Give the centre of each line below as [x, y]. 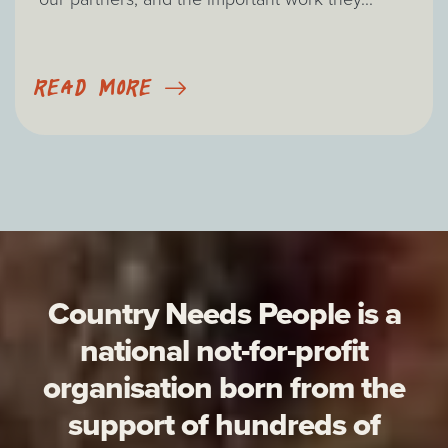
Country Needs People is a [224, 312]
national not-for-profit [224, 349]
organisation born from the [224, 386]
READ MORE [94, 88]
